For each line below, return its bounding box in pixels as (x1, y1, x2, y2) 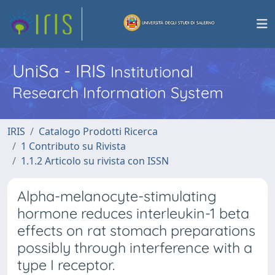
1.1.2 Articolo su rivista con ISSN (21, 154, 169, 168)
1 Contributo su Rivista (21, 139, 126, 153)
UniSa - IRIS (12, 60, 110, 82)
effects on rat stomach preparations (17, 222, 255, 239)
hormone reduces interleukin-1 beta (17, 204, 249, 222)
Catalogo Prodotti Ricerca (39, 125, 158, 138)
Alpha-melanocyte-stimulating (17, 187, 217, 205)
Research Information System (12, 83, 223, 102)
